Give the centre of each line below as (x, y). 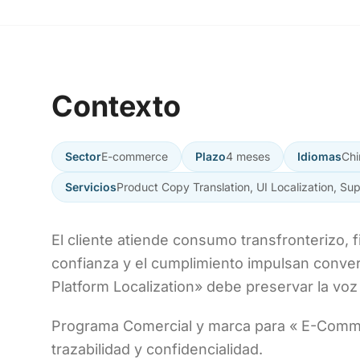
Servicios (91, 187)
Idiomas (319, 156)
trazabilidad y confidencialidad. (157, 349)
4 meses (248, 156)
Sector (83, 156)
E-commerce (135, 156)
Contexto (116, 106)
